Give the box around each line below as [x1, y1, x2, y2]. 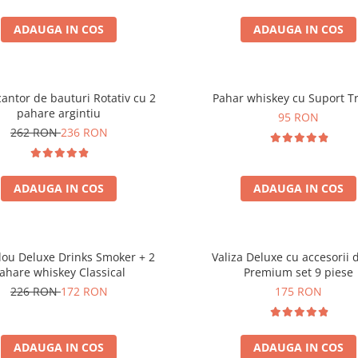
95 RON [278, 109, 320, 125]
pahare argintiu [17, 105, 101, 121]
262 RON [10, 125, 61, 140]
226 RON [10, 284, 61, 299]
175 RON [275, 284, 323, 299]
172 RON [60, 284, 108, 299]
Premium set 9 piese [244, 265, 354, 280]
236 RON [60, 125, 108, 140]
